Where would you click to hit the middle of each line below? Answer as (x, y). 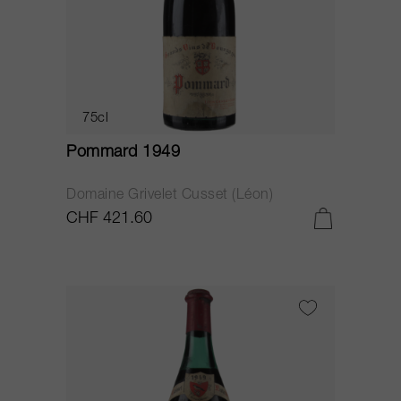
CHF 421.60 (109, 219)
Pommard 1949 (123, 153)
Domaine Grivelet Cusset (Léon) (170, 196)
